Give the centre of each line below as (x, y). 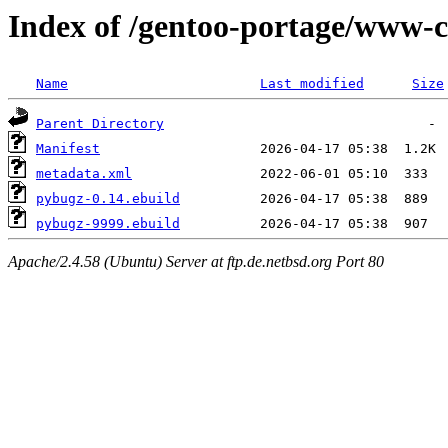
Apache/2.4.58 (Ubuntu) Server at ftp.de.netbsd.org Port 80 (196, 261)
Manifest (68, 149)
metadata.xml (84, 174)
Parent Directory (100, 124)
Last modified (312, 84)
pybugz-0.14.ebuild (108, 199)
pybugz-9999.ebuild (108, 224)
